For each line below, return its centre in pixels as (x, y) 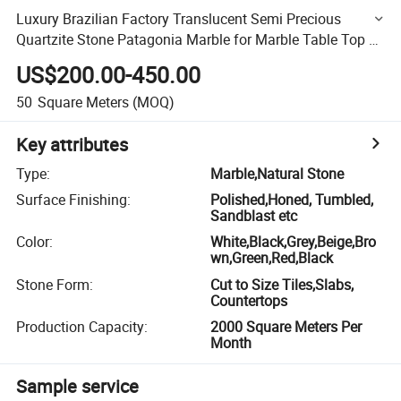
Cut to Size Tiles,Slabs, (282, 284)
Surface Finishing (72, 200)
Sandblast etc (254, 216)
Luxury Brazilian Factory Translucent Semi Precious (179, 18)
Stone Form (53, 284)
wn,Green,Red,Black (272, 258)
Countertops (249, 300)
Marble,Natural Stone (277, 173)
